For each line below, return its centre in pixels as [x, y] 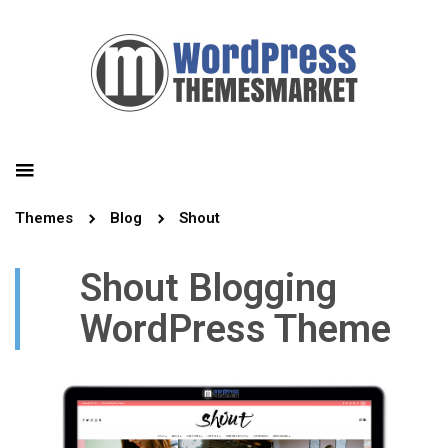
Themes [44, 218]
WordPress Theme [235, 329]
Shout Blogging [208, 288]
